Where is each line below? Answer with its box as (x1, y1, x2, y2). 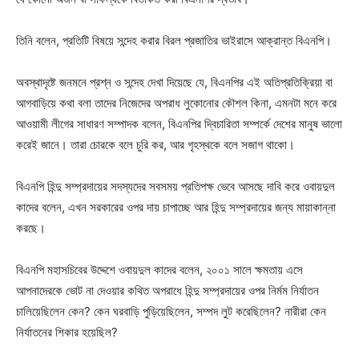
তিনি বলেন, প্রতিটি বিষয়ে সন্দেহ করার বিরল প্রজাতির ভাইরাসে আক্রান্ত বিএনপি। (16, 32, 332, 48)
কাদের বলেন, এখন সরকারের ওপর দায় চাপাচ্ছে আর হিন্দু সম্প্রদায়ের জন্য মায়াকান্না (16, 199, 336, 215)
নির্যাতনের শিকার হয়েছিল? (16, 324, 118, 340)
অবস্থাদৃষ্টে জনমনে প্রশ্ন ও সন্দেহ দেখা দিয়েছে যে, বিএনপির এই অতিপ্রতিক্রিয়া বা (16, 74, 333, 90)
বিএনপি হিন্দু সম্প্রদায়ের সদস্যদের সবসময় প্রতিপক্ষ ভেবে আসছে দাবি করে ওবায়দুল (16, 178, 335, 194)
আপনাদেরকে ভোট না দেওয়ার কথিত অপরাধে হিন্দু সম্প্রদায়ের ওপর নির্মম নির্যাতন (16, 282, 319, 298)
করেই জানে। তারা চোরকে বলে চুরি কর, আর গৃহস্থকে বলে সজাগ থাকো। (16, 136, 295, 152)
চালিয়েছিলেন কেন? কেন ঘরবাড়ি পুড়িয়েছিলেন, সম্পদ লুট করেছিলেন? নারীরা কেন (16, 303, 326, 319)
